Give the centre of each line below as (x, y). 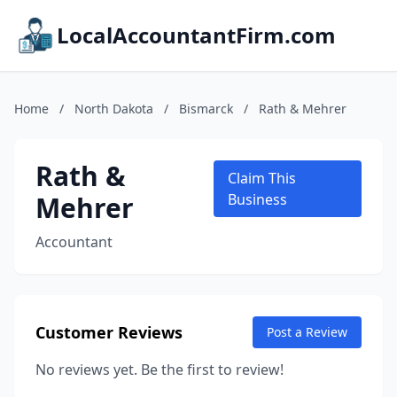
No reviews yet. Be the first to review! (160, 370)
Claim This (262, 178)
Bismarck (206, 109)
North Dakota (114, 109)
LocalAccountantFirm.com (196, 35)
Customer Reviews (109, 332)
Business (258, 199)
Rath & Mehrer (303, 109)
